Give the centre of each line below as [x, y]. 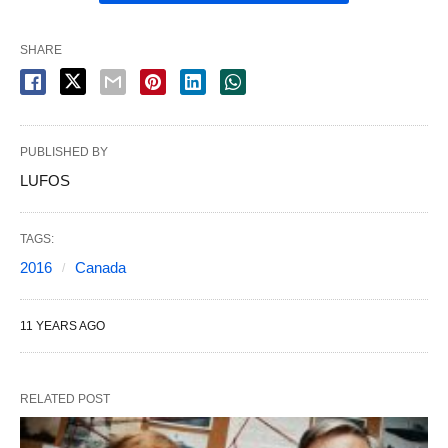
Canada [100, 267]
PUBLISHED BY [64, 152]
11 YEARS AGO [62, 326]
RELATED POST [65, 399]
